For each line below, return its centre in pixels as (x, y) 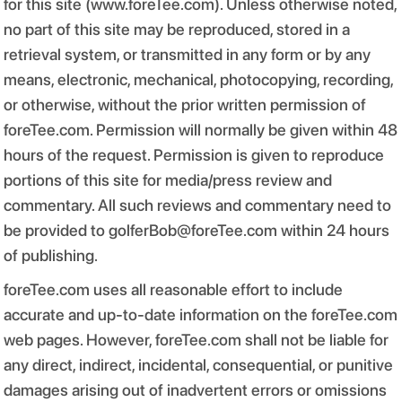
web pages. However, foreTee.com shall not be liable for (196, 340)
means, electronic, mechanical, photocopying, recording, (198, 79)
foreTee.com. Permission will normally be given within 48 (201, 130)
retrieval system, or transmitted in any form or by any (187, 54)
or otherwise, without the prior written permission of (185, 105)
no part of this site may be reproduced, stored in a (177, 29)
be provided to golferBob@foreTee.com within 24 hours (197, 230)
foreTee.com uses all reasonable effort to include (173, 289)
